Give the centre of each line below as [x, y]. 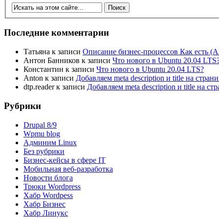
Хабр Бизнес [44, 204]
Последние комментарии [56, 33]
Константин [44, 69]
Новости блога [48, 177]
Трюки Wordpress [52, 186]
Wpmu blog [42, 133]
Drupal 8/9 [40, 125]
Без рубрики [44, 151]
